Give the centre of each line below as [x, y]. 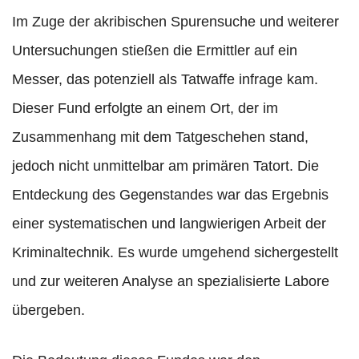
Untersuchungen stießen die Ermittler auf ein [155, 51]
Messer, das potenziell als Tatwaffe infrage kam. [165, 80]
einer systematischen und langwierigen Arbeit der [169, 224]
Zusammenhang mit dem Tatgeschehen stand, [160, 137]
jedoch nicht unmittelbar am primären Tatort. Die [165, 166]
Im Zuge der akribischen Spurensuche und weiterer [175, 22]
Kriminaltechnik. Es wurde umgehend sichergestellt [175, 253]
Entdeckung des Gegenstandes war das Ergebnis [170, 195]
